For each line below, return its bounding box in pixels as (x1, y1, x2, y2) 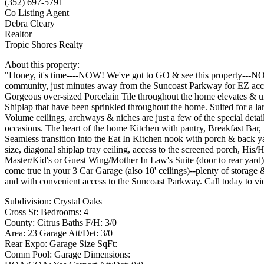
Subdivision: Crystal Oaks (5, 196, 102, 207)
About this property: (5, 60, 80, 70)
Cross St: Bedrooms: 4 (5, 207, 88, 217)
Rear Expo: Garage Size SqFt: (5, 239, 117, 249)
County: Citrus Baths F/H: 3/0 (5, 217, 117, 228)
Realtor (5, 29, 32, 39)
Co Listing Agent (5, 8, 69, 18)
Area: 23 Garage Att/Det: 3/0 (5, 228, 113, 239)
